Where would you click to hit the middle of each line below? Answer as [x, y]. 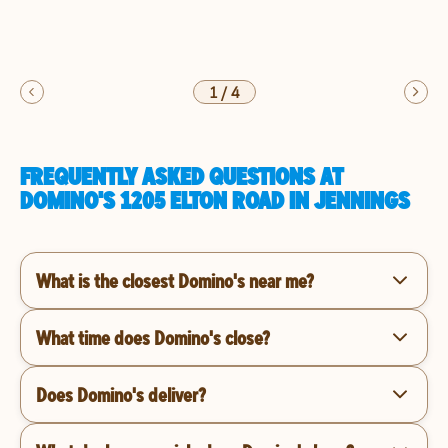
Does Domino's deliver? [121, 394]
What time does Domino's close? [153, 337]
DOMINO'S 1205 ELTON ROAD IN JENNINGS [215, 200]
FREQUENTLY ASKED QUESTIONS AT [181, 176]
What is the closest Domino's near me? [175, 280]
